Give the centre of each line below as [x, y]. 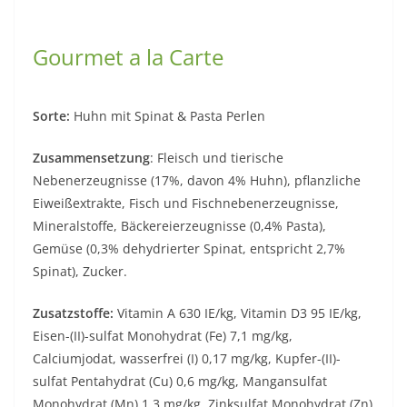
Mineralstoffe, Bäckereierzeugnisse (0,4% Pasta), [179, 225]
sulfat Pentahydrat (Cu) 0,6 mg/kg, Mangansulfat [180, 381]
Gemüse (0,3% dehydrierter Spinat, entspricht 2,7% [189, 248]
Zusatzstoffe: [73, 313]
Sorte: [53, 115]
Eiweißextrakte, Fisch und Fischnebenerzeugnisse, [186, 203]
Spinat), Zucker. [80, 271]
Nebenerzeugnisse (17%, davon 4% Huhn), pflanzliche [197, 180]
